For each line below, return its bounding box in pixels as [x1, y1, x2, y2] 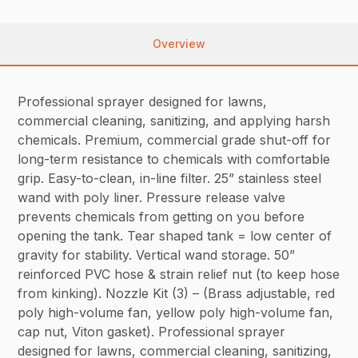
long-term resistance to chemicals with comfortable [18, 150, 331, 167]
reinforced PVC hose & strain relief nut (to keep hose [18, 265, 340, 282]
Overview [153, 36, 205, 50]
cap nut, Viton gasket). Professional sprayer [18, 323, 286, 340]
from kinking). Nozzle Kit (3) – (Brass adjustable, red [18, 284, 336, 301]
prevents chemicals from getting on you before [18, 208, 305, 225]
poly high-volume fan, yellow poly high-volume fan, [18, 304, 334, 320]
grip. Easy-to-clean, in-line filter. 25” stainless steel [18, 169, 322, 186]
